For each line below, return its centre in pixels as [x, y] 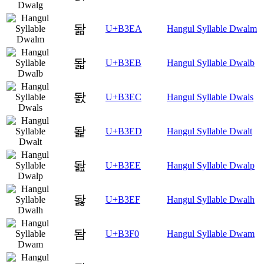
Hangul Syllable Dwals [210, 97]
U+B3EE [123, 165]
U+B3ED [124, 131]
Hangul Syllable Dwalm [212, 28]
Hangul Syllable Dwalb [211, 62]
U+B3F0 [122, 233]
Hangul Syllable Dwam [211, 233]
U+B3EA [124, 28]
